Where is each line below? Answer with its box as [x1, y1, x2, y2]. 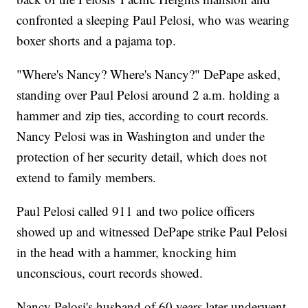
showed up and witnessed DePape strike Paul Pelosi [16, 223, 288, 241]
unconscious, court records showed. [16, 264, 203, 282]
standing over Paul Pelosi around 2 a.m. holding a [16, 86, 280, 104]
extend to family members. [16, 168, 157, 186]
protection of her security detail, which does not [16, 148, 267, 166]
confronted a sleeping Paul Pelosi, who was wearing [16, 11, 290, 29]
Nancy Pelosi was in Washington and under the [16, 127, 265, 145]
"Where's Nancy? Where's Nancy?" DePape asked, [16, 65, 281, 83]
